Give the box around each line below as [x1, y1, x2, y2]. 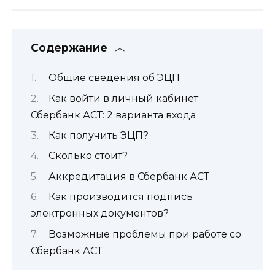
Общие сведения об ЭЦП [48, 72, 180, 84]
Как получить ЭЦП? [48, 129, 149, 141]
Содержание [31, 41, 107, 54]
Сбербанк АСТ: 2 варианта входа [31, 109, 196, 121]
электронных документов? [31, 207, 169, 220]
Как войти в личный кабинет [48, 92, 198, 104]
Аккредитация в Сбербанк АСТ [48, 170, 209, 182]
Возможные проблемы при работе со [48, 228, 241, 240]
